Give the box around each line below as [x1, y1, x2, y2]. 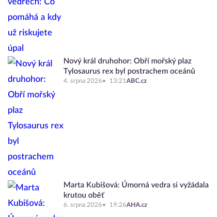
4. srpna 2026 [63, 78, 102, 84]
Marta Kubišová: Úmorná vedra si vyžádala [63, 181, 209, 189]
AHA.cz [126, 202, 147, 208]
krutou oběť [63, 191, 104, 199]
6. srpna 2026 [63, 202, 102, 208]
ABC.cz [126, 78, 147, 84]
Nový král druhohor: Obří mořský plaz [63, 57, 191, 65]
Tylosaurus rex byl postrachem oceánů [63, 67, 195, 75]
